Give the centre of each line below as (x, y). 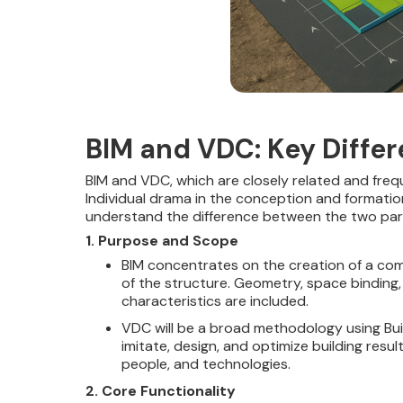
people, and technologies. (206, 364)
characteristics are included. (215, 301)
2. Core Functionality (160, 391)
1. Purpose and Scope (161, 241)
